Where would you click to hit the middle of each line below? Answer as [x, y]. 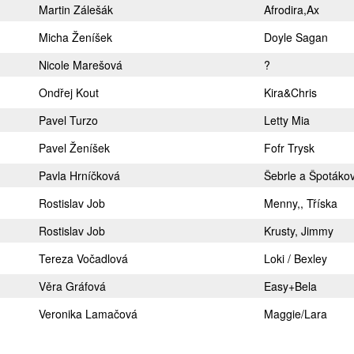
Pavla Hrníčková [79, 175]
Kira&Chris [290, 92]
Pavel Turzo [68, 120]
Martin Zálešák [76, 9]
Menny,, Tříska [301, 203]
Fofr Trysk [289, 148]
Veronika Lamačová [88, 314]
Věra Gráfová [72, 286]
